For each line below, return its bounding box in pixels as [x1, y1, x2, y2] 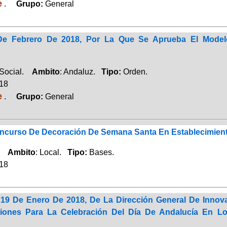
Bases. [89, 147, 114, 157]
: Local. [35, 147, 67, 157]
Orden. [123, 67, 147, 76]
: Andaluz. [59, 67, 101, 76]
